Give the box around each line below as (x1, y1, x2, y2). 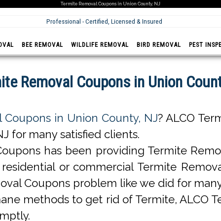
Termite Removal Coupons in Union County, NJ (61, 1, 160, 6)
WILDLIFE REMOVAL (71, 41, 129, 48)
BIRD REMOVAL (137, 41, 182, 48)
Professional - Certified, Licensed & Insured (46, 18, 162, 25)
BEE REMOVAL (22, 41, 64, 48)
